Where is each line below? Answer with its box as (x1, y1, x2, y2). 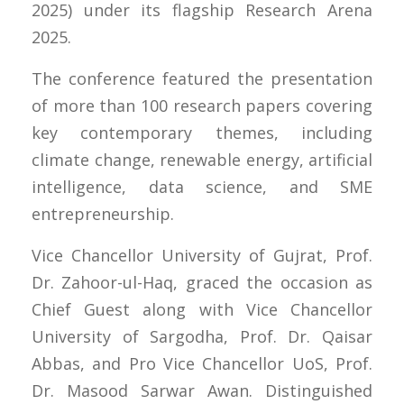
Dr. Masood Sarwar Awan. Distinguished (32, 379, 372, 401)
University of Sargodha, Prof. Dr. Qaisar (32, 325, 372, 347)
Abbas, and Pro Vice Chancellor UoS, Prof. (32, 352, 372, 374)
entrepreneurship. (32, 202, 174, 225)
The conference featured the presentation (32, 67, 372, 89)
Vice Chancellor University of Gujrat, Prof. (32, 243, 372, 266)
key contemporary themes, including (32, 121, 372, 143)
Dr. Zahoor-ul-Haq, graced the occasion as (32, 271, 372, 293)
